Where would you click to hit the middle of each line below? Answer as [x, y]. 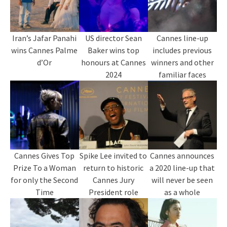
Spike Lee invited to [113, 155]
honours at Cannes [113, 62]
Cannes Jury [113, 180]
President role [113, 192]
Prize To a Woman [44, 167]
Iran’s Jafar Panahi [45, 38]
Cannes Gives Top [45, 155]
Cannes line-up [182, 38]
